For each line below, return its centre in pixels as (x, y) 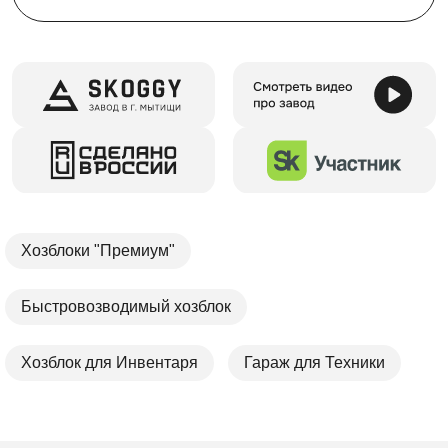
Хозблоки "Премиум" (98, 250)
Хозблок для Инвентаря (109, 362)
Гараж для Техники (314, 362)
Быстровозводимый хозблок (126, 306)
